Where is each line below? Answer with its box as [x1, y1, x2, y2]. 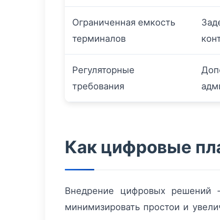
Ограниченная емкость [72, 17, 175, 28]
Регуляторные [72, 64, 135, 76]
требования [72, 81, 124, 92]
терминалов [72, 33, 126, 44]
